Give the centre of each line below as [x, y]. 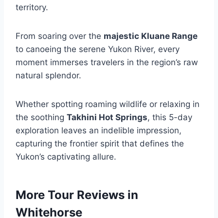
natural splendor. [48, 75]
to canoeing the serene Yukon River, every [98, 49]
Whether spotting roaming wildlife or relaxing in [108, 104]
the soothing [41, 117]
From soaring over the [60, 36]
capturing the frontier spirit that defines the [100, 144]
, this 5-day [170, 117]
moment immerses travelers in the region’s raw [107, 62]
